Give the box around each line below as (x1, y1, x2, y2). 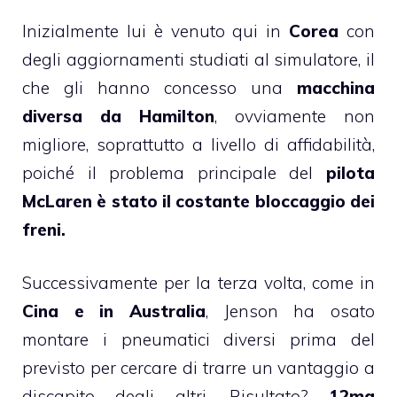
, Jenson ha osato (206, 300, 375, 323)
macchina (297, 76, 375, 98)
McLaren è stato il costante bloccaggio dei (22, 190, 375, 212)
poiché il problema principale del (22, 161, 326, 183)
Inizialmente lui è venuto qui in (22, 19, 282, 42)
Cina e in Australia (22, 300, 206, 323)
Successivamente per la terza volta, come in (22, 272, 375, 294)
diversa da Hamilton (22, 105, 214, 127)
